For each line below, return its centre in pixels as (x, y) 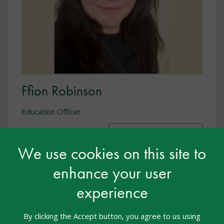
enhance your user (112, 173)
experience (112, 193)
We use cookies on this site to (112, 154)
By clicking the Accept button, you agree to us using (112, 216)
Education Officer (51, 111)
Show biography (155, 136)
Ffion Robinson (62, 91)
